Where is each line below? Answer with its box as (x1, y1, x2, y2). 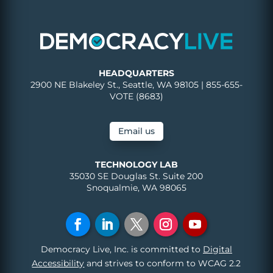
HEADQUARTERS (98, 68, 174, 79)
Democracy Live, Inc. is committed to (40, 244, 203, 255)
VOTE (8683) (109, 91, 163, 102)
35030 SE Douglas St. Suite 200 (69, 171, 204, 182)
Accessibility (32, 258, 85, 269)
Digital (202, 244, 232, 255)
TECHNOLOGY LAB (94, 159, 178, 171)
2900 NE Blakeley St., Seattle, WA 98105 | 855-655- (30, 79, 243, 91)
